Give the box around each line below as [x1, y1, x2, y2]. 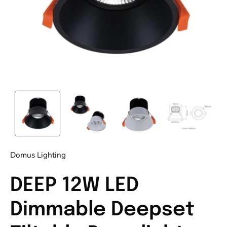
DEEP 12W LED [10, 176, 139, 196]
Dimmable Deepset [10, 200, 195, 220]
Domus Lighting [10, 149, 66, 160]
